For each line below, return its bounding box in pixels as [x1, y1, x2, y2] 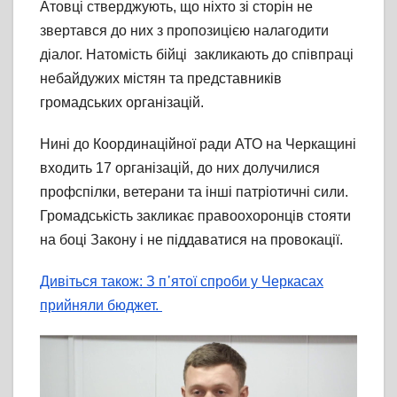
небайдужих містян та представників [40, 71, 282, 87]
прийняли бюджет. [40, 298, 162, 314]
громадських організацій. [40, 95, 204, 111]
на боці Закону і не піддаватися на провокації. [40, 232, 343, 248]
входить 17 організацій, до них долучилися [40, 160, 320, 176]
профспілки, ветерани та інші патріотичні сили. [40, 184, 348, 200]
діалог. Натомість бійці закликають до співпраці [40, 47, 354, 63]
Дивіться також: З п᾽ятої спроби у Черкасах [40, 274, 323, 290]
